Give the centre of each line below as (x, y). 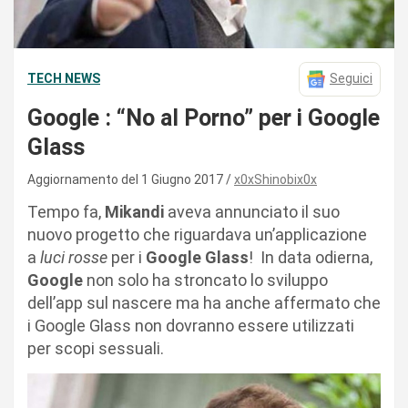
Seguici (351, 79)
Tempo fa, (66, 211)
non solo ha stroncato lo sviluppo (205, 280)
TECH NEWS (64, 79)
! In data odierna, (311, 257)
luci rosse (74, 257)
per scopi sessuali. (96, 348)
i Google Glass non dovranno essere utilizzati (191, 325)
